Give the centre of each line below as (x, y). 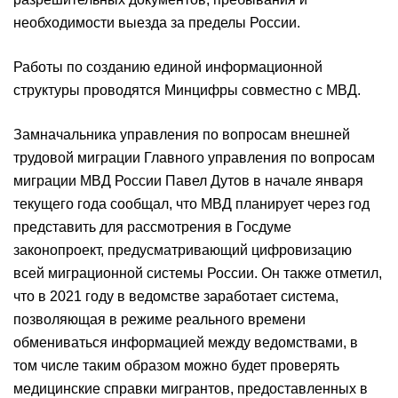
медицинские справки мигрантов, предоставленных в (191, 389)
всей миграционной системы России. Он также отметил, (198, 273)
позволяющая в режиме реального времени (159, 319)
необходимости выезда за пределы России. (157, 23)
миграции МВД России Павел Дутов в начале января (188, 181)
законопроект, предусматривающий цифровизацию (183, 250)
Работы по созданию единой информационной (168, 67)
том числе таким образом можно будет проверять (176, 366)
